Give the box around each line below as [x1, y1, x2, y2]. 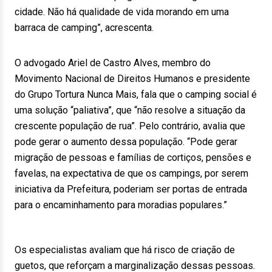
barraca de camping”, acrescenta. [15, 22, 154, 33]
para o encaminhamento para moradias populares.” [15, 199, 227, 211]
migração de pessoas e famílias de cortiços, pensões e [15, 152, 251, 163]
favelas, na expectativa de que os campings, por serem [15, 168, 248, 179]
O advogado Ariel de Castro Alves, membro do [15, 57, 211, 69]
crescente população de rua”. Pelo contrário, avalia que [15, 120, 245, 132]
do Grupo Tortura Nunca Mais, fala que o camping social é [15, 89, 257, 100]
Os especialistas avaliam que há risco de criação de [15, 244, 235, 256]
